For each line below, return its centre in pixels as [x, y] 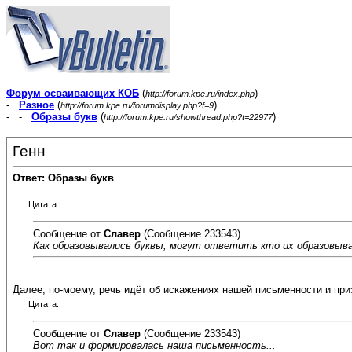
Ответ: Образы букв [63, 178]
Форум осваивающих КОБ [73, 93]
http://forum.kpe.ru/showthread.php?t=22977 [188, 117]
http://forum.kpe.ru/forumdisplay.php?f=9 [137, 105]
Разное [37, 105]
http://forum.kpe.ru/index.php [200, 93]
